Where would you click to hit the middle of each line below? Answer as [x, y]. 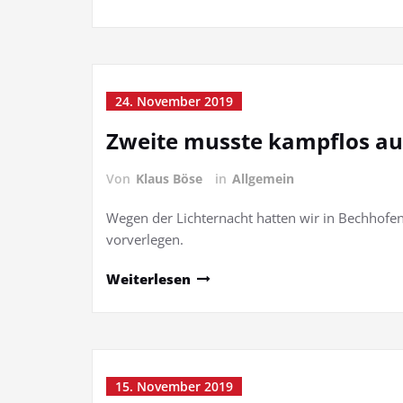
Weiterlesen [148, 279]
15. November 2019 [174, 386]
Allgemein [263, 179]
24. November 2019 [174, 101]
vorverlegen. [147, 239]
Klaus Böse [169, 179]
